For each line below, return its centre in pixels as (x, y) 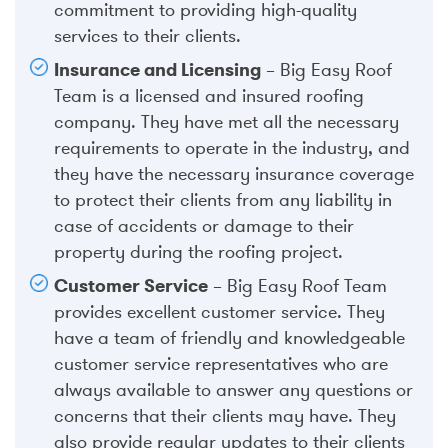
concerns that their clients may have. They (225, 415)
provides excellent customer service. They (219, 311)
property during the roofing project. (198, 251)
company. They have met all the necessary (226, 121)
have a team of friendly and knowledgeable (229, 337)
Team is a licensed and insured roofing (209, 95)
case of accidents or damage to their (204, 225)
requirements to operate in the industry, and (232, 147)
